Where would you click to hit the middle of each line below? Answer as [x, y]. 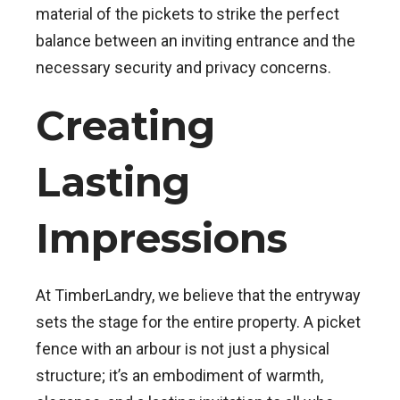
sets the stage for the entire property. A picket [198, 322]
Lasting [113, 182]
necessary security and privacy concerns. [183, 68]
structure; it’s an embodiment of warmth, [179, 376]
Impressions [162, 238]
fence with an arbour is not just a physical [183, 349]
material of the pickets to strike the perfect [187, 14]
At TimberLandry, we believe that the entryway [198, 296]
